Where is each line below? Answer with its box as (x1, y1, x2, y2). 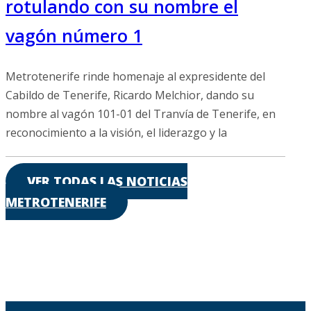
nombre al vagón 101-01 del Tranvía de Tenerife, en (6, 106, 276, 121)
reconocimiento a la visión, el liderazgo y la (6, 124, 227, 140)
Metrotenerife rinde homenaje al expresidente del (6, 68, 265, 84)
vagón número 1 (6, 23, 142, 47)
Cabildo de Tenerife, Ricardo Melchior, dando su (6, 87, 254, 103)
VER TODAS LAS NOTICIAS (27, 172, 187, 190)
